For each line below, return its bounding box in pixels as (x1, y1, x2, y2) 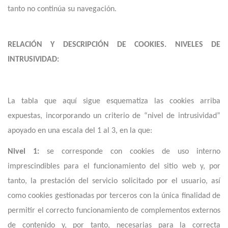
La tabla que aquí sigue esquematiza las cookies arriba (8, 97, 220, 105)
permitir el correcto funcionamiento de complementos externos (8, 207, 220, 215)
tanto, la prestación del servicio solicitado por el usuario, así (8, 177, 220, 185)
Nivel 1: (8, 148, 39, 156)
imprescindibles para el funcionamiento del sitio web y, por (8, 162, 220, 170)
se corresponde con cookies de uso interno (39, 148, 220, 156)
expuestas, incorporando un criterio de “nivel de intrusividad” (8, 112, 220, 120)
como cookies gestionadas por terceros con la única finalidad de (8, 192, 220, 200)
